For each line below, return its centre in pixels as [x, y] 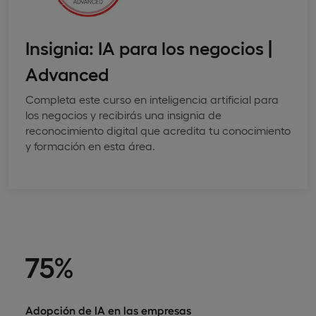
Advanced [67, 73]
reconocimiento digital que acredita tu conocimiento [158, 130]
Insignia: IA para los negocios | [149, 47]
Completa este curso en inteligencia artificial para [152, 99]
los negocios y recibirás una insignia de [123, 114]
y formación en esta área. [90, 145]
